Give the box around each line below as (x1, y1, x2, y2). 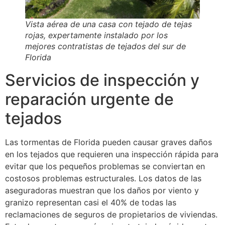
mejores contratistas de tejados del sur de (25, 41, 186, 52)
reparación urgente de (5, 89, 174, 109)
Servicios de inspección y (5, 70, 199, 90)
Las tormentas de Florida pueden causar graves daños (5, 137, 212, 148)
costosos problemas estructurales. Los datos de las (5, 173, 201, 184)
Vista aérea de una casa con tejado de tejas (25, 19, 192, 30)
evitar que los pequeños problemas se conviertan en (5, 161, 205, 172)
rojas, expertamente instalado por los (25, 30, 168, 41)
